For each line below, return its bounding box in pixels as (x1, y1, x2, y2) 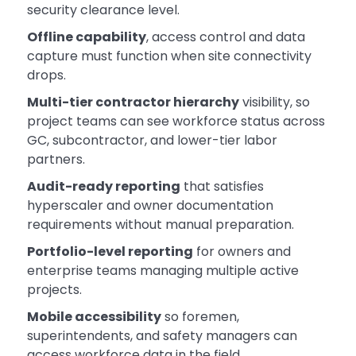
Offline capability (26, 28, 146, 47)
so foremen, (161, 308, 239, 327)
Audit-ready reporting (26, 177, 180, 196)
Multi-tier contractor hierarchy (26, 93, 239, 112)
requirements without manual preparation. (26, 215, 294, 234)
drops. (26, 66, 66, 85)
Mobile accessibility (26, 308, 161, 327)
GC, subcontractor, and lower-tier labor (26, 131, 277, 150)
